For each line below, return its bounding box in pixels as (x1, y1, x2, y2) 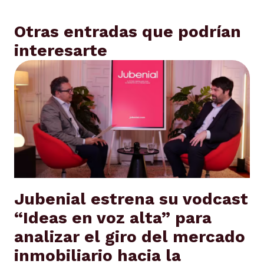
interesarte (14, 41, 107, 61)
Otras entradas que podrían (14, 22, 241, 42)
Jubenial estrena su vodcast (14, 189, 248, 209)
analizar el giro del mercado (14, 227, 245, 247)
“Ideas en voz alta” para (14, 208, 212, 228)
